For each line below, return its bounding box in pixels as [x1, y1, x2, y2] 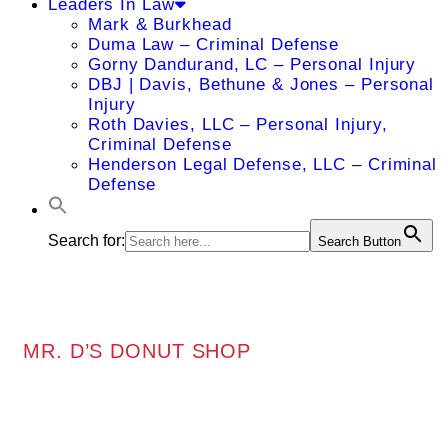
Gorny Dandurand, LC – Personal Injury [88, 55, 417, 74]
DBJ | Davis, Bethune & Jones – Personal [88, 75, 435, 94]
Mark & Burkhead [88, 15, 232, 34]
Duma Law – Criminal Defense [88, 35, 340, 54]
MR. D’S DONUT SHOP [23, 339, 252, 362]
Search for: [48, 232, 125, 249]
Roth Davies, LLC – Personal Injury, [88, 115, 388, 134]
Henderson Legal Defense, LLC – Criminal [88, 155, 438, 174]
